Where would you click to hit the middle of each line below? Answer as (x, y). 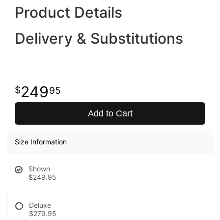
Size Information (41, 141)
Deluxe (40, 205)
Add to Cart (110, 113)
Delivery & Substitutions (99, 38)
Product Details (69, 12)
